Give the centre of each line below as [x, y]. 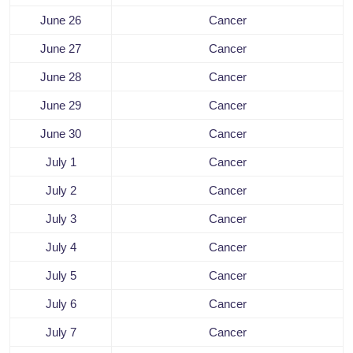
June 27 [61, 49]
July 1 [61, 162]
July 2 [61, 191]
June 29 [61, 106]
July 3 [61, 219]
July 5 [61, 276]
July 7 [61, 333]
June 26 [61, 20]
